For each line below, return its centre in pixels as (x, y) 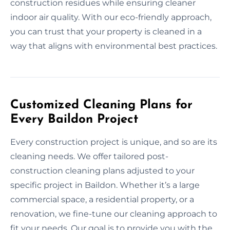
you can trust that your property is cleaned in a (106, 31)
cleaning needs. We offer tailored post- (89, 156)
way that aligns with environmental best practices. (114, 46)
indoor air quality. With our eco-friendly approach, (111, 17)
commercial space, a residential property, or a (102, 199)
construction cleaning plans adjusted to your (102, 170)
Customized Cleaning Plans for (101, 105)
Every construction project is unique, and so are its (114, 142)
